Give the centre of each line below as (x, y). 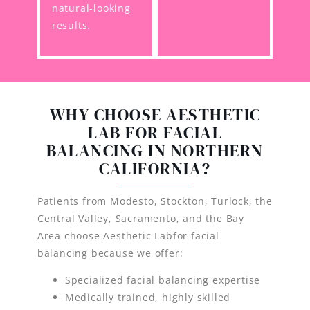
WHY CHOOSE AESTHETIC (155, 114)
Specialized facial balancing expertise (163, 280)
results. (71, 26)
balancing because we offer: (110, 253)
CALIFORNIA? (155, 168)
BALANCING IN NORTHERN (155, 150)
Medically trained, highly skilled (148, 298)
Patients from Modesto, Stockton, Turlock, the (155, 201)
